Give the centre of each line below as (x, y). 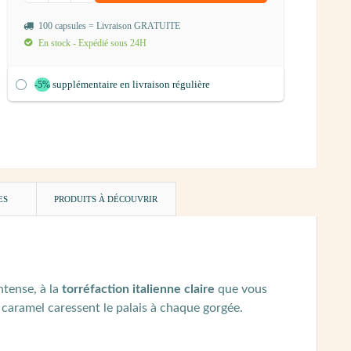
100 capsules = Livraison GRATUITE (109, 26)
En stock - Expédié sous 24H (92, 43)
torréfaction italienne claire (138, 289)
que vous (241, 289)
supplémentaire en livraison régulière (130, 84)
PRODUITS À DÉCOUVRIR (106, 199)
